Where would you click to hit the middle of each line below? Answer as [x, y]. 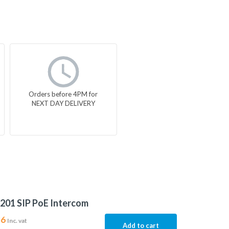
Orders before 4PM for [63, 94]
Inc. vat [17, 221]
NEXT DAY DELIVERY [63, 103]
